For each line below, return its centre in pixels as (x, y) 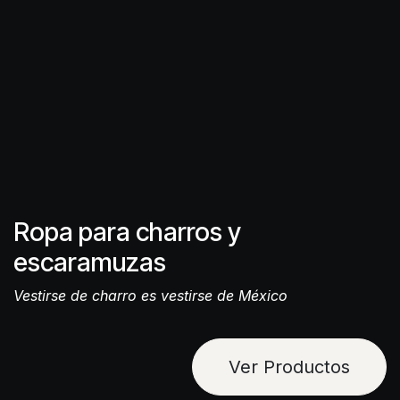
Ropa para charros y (127, 231)
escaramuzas (90, 262)
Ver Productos (289, 367)
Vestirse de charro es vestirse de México (150, 295)
